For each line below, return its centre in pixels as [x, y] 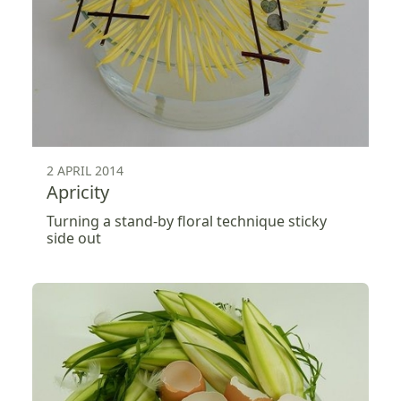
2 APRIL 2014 [85, 170]
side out [74, 238]
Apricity [78, 192]
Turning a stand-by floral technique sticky [187, 221]
